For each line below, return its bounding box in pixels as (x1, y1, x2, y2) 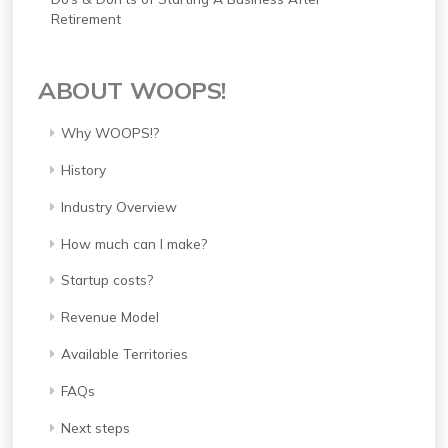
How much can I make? (60, 234, 207, 252)
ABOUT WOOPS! (38, 75, 226, 106)
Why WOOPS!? (60, 124, 159, 142)
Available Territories (60, 344, 188, 362)
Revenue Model (60, 308, 159, 326)
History (60, 160, 106, 178)
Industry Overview (60, 197, 177, 215)
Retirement (50, 9, 121, 27)
